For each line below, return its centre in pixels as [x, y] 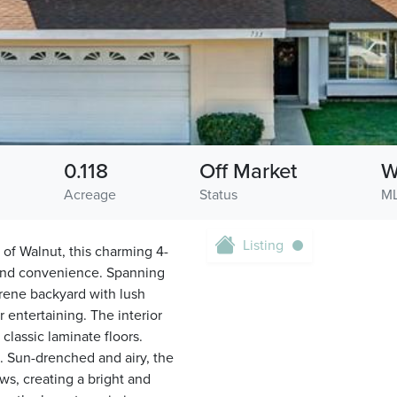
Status [219, 195]
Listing [263, 245]
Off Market [249, 171]
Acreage [90, 195]
